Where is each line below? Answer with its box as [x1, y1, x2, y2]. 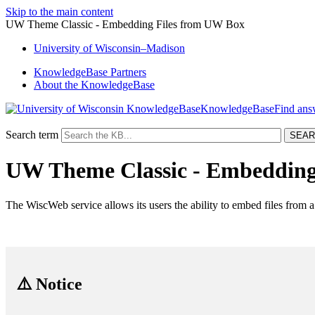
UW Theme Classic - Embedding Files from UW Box [6, 18, 245, 30]
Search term [6, 129, 58, 141]
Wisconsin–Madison [92, 42, 185, 54]
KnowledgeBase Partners [34, 66, 146, 78]
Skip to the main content [6, 6, 113, 18]
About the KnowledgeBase [34, 79, 155, 91]
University [34, 42, 83, 54]
